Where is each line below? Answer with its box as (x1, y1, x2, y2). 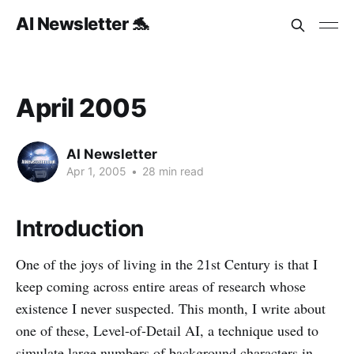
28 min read (139, 164, 204, 178)
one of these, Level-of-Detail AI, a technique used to (16, 321, 318, 340)
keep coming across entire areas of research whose (16, 277, 306, 296)
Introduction (16, 215, 144, 242)
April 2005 (16, 92, 147, 123)
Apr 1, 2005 (66, 164, 126, 178)
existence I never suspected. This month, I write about (16, 299, 326, 318)
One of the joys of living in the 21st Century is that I (16, 254, 318, 273)
